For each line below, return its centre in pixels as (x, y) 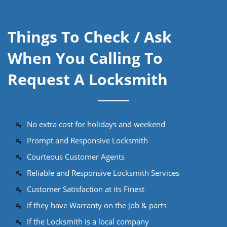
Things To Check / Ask (90, 37)
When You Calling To (85, 58)
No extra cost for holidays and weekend (96, 124)
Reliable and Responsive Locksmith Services (103, 173)
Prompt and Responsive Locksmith (87, 140)
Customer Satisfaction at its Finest (86, 189)
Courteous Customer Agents (76, 157)
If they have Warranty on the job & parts (97, 205)
